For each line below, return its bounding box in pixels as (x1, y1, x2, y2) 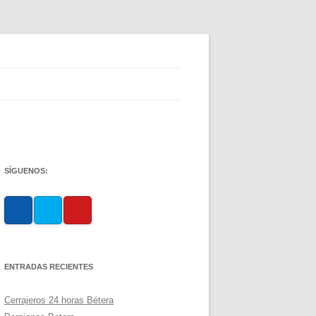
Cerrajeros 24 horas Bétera (4, 295, 114, 305)
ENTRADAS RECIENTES (4, 262, 93, 271)
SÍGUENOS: (4, 166, 48, 175)
